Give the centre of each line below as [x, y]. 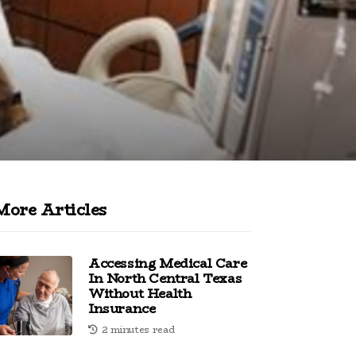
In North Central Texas [165, 279]
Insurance [122, 309]
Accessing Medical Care [168, 263]
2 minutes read [138, 329]
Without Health [140, 294]
